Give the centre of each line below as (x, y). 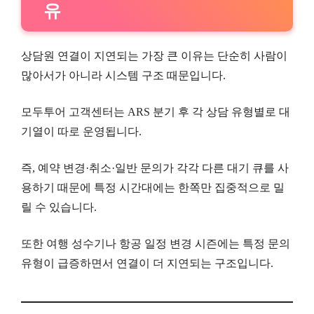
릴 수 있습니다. (59, 207)
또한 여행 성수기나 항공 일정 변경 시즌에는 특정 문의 (156, 243)
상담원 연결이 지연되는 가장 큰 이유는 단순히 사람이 (154, 55)
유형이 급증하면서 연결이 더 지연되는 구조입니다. (147, 263)
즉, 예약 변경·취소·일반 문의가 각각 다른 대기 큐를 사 (155, 168)
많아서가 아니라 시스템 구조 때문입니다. (123, 75)
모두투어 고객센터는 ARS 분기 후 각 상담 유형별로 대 (156, 111)
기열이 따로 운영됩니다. (81, 131)
